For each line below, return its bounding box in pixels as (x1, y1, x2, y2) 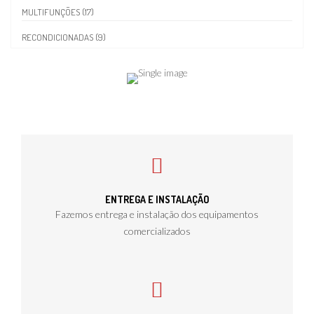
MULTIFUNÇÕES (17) (22, 6, 94, 18)
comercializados (123, 224, 191, 237)
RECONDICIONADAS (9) (22, 31, 106, 43)
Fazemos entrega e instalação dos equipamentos (55, 207, 259, 220)
